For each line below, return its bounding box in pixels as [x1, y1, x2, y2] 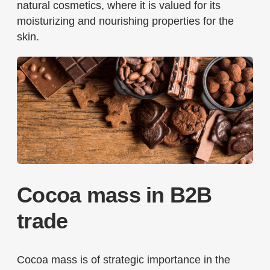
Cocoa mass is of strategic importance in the [17, 254, 230, 266]
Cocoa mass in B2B [17, 183, 212, 208]
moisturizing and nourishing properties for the [17, 14, 234, 27]
